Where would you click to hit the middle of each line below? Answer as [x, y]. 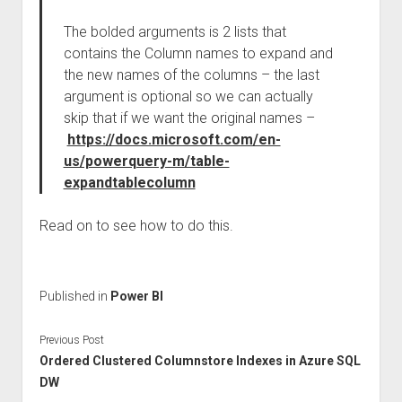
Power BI [136, 296]
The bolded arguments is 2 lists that [175, 32]
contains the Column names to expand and [198, 53]
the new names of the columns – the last [191, 75]
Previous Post [71, 340]
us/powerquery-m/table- [146, 161]
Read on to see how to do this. [136, 226]
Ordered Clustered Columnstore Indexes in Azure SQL [200, 360]
